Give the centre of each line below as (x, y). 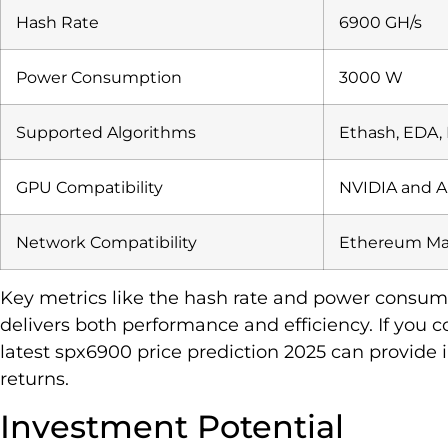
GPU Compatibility (89, 187)
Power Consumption (99, 77)
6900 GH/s (380, 22)
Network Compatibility (106, 242)
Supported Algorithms (106, 132)
